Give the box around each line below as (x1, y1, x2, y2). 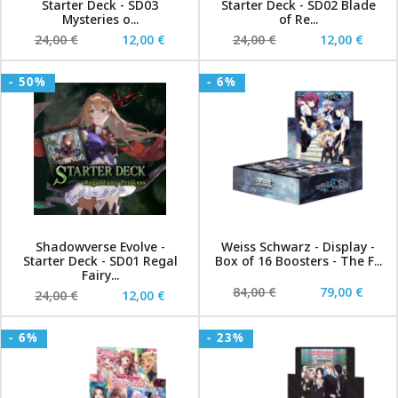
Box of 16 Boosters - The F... (214, 252, 382, 269)
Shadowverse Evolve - (35, 238, 165, 255)
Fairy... (81, 267, 119, 283)
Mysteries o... (61, 11, 139, 28)
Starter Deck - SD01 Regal (22, 252, 178, 269)
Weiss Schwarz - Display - (221, 238, 375, 255)
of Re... (278, 11, 318, 28)
